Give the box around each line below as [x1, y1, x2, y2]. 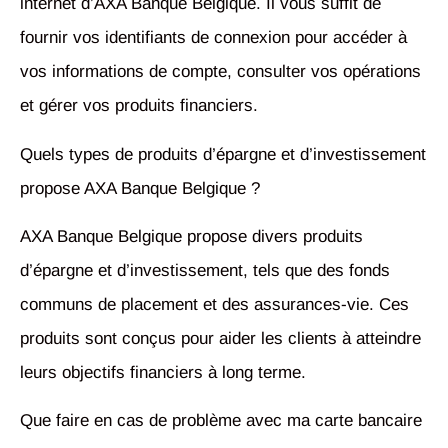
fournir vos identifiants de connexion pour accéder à [20, 28, 407, 48]
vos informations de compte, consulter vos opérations [20, 62, 421, 82]
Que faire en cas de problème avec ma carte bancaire [20, 411, 422, 431]
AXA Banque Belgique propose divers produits [20, 227, 363, 247]
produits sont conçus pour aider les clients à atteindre [20, 329, 421, 349]
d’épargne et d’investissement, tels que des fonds [20, 261, 390, 281]
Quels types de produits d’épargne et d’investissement [20, 144, 426, 164]
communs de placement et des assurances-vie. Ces [20, 295, 409, 315]
